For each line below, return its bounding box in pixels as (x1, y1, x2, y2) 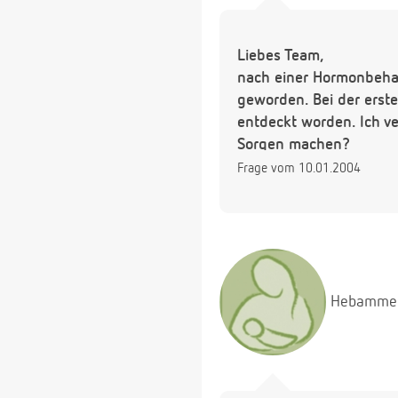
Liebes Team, (237, 48, 323, 65)
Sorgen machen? (237, 137, 350, 154)
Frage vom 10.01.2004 (237, 162, 361, 176)
